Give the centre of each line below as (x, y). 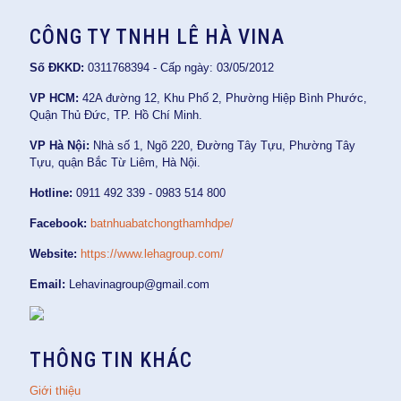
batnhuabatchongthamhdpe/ (162, 223)
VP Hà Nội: (60, 145)
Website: (53, 254)
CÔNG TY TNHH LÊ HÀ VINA (157, 37)
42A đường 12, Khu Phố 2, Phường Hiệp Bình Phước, (223, 98)
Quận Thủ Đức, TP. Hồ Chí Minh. (116, 115)
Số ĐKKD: (57, 68)
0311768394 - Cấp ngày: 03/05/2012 (179, 68)
